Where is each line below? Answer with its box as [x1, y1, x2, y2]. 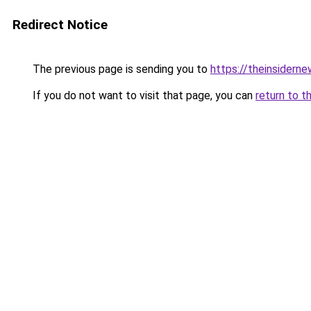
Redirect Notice [12, 17, 108, 33]
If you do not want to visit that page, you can [30, 89, 255, 102]
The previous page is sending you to [30, 62, 210, 76]
